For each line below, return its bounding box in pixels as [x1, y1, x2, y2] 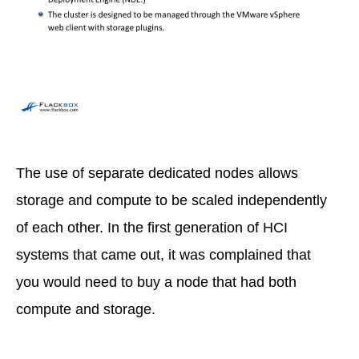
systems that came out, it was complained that [16, 247, 311, 264]
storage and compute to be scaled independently [16, 192, 327, 209]
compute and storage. [16, 301, 155, 318]
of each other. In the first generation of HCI [16, 220, 288, 236]
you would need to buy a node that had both [16, 274, 296, 291]
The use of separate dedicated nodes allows [16, 165, 298, 182]
